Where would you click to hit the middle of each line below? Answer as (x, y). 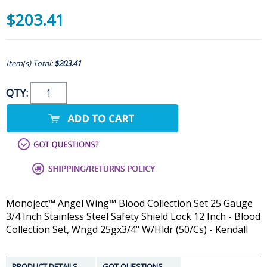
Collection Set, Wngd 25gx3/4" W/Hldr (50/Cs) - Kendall (127, 230)
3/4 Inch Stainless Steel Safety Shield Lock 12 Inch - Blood (133, 217)
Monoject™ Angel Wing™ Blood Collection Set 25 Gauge (129, 204)
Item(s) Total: (30, 63)
